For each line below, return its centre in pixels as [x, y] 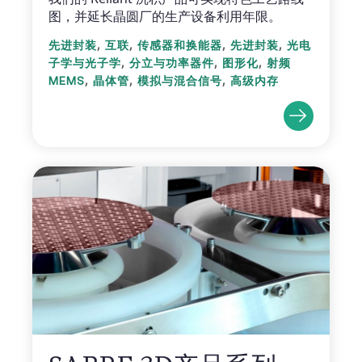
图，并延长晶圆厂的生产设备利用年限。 [165, 17]
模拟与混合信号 [180, 81]
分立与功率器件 [172, 63]
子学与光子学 [85, 63]
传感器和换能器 [180, 46]
